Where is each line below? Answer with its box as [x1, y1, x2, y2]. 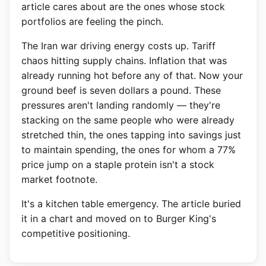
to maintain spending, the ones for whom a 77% [21, 144, 236, 156]
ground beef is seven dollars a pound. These [21, 84, 221, 96]
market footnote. [21, 173, 97, 185]
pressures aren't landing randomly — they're [21, 99, 220, 111]
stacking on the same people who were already [21, 114, 235, 126]
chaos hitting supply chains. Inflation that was [21, 55, 227, 66]
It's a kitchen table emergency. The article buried [21, 198, 241, 210]
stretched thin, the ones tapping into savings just [21, 129, 241, 141]
